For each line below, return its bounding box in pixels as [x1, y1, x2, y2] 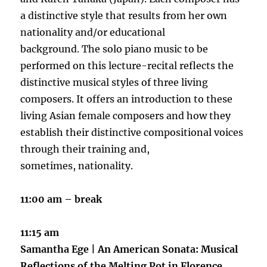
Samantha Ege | [20, 243, 96, 255]
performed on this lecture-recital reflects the [20, 59, 234, 72]
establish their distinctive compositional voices [20, 126, 244, 138]
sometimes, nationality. [20, 159, 133, 172]
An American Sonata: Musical [98, 243, 238, 255]
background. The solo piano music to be [20, 42, 209, 55]
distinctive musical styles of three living [20, 76, 209, 88]
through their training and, [20, 142, 150, 155]
